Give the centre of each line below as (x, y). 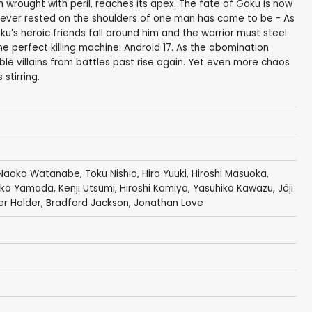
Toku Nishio (111, 174)
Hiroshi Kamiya (154, 189)
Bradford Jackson (87, 203)
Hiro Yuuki (164, 174)
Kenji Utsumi (86, 189)
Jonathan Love (168, 203)
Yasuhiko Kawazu (233, 189)
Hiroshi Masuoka (229, 174)
